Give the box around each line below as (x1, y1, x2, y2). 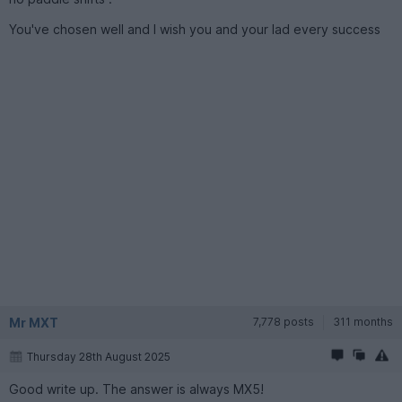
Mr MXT (9, 314, 58, 330)
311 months (333, 314, 393, 328)
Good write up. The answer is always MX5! (9, 380, 264, 397)
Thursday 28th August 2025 (27, 349, 170, 363)
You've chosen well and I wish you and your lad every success (9, 21, 380, 37)
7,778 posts (253, 314, 314, 328)
